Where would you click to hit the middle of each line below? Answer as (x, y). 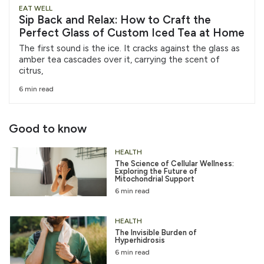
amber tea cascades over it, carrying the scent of (119, 59)
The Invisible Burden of (156, 233)
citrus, (31, 70)
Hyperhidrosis (140, 240)
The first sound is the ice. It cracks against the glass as (129, 48)
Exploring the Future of (156, 171)
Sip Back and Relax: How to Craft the (115, 19)
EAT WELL (36, 8)
